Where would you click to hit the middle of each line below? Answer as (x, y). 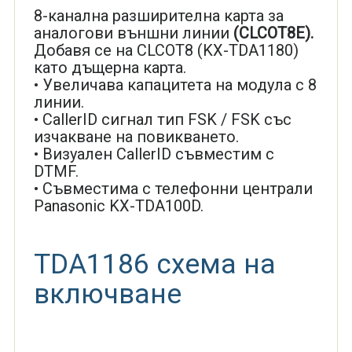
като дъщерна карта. (110, 68)
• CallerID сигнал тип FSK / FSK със (162, 119)
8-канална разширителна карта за (158, 16)
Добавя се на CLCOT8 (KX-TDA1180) (166, 50)
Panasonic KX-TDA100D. (118, 206)
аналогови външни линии (131, 33)
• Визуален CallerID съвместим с (154, 154)
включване (107, 294)
